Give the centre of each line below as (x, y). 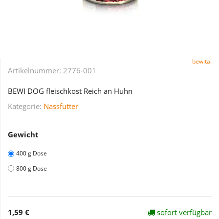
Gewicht (23, 135)
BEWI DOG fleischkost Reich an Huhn (70, 91)
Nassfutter (61, 106)
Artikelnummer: (35, 71)
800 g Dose (32, 168)
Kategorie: (26, 106)
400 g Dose (32, 153)
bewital (202, 62)
